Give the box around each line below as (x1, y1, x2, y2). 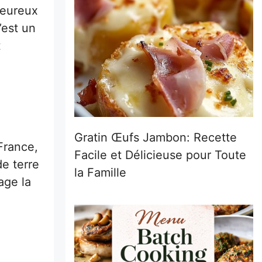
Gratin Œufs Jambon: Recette (74, 130, 237, 144)
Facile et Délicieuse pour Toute (74, 147, 246, 162)
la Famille (74, 165, 126, 180)
